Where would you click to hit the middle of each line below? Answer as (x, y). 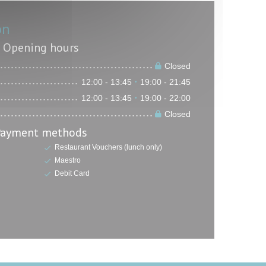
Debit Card (72, 173)
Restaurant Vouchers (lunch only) (108, 148)
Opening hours (41, 48)
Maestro (67, 161)
